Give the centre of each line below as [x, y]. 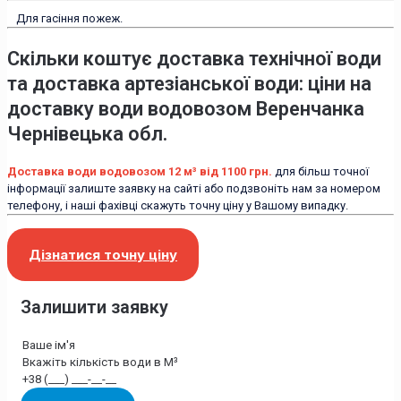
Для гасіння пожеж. [69, 18]
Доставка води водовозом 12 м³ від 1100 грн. [140, 171]
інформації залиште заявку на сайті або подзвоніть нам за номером [194, 188]
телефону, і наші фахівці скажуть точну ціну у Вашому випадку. [178, 205]
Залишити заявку [94, 307]
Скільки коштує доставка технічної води [194, 58]
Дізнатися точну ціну [103, 254]
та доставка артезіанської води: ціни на [189, 83]
